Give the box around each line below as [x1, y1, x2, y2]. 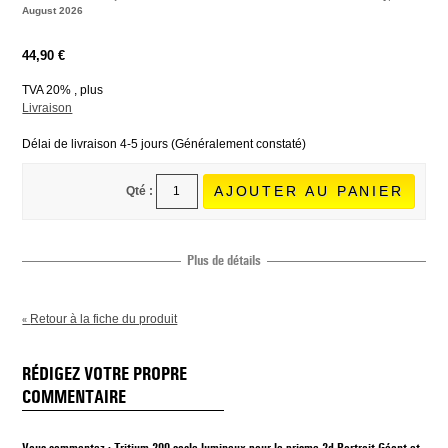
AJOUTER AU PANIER [213, 183, 404, 199]
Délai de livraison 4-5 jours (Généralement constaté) [22, 137, 307, 151]
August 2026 [22, 5, 84, 16]
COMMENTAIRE [22, 389, 127, 407]
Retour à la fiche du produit [30, 312, 178, 326]
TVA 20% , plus [22, 83, 104, 97]
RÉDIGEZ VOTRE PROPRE [22, 366, 188, 384]
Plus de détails [187, 254, 261, 268]
